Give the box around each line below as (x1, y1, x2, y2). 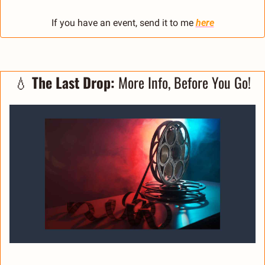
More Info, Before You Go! (115, 72, 251, 93)
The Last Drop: (32, 72, 115, 93)
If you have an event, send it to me (51, 17, 196, 29)
